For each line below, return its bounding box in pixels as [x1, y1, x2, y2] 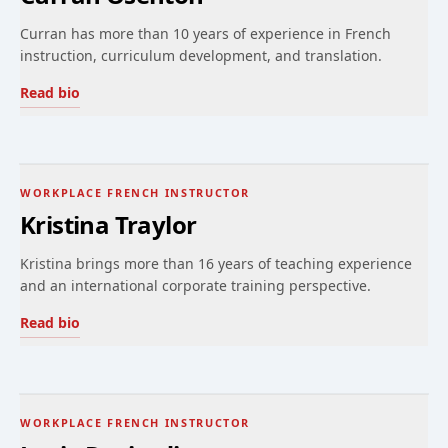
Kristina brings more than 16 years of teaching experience [20, 254, 412, 273]
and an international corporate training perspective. [20, 276, 371, 295]
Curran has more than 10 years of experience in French [20, 24, 391, 43]
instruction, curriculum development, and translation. [20, 46, 382, 65]
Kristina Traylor [20, 208, 197, 241]
